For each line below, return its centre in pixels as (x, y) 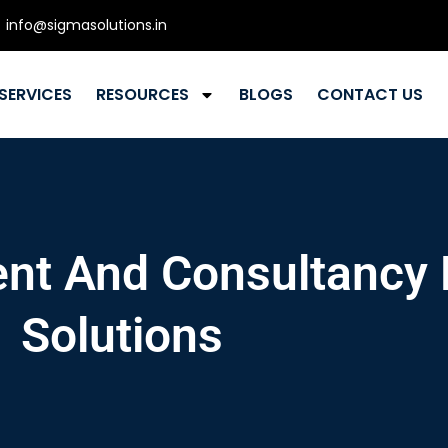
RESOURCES (143, 95)
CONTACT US (370, 95)
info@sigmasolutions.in (86, 24)
